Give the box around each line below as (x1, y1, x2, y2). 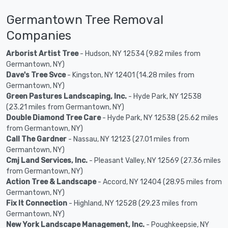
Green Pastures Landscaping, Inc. (6, 92, 127, 101)
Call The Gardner (6, 135, 67, 144)
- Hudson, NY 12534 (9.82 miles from (78, 49, 201, 59)
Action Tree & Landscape (6, 178, 96, 187)
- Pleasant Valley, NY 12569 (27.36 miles (88, 156, 221, 165)
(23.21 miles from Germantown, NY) (6, 103, 124, 112)
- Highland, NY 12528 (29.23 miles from (67, 199, 197, 208)
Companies (6, 28, 71, 43)
